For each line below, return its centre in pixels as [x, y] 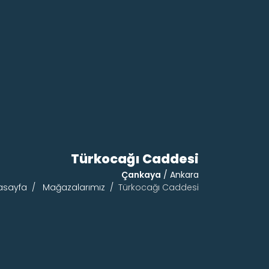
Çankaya [141, 174]
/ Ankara [180, 174]
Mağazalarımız [74, 187]
